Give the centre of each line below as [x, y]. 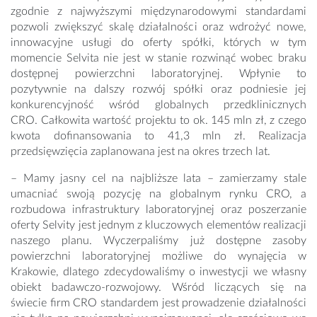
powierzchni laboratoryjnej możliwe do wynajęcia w [158, 257]
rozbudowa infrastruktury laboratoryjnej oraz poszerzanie [158, 210]
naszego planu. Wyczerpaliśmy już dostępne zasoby [158, 241]
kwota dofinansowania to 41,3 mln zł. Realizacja [158, 136]
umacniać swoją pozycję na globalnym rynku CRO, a [158, 194]
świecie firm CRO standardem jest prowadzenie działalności [158, 303]
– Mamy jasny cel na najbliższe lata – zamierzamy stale [158, 179]
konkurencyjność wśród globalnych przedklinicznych [158, 105]
